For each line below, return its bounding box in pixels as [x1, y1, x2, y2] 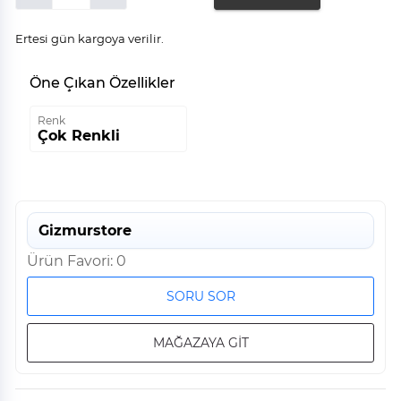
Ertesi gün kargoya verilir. [15, 31, 164, 47]
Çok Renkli [38, 127, 120, 145]
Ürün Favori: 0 [27, 252, 126, 270]
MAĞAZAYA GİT [152, 335, 249, 352]
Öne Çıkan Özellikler [30, 74, 175, 92]
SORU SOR [166, 288, 235, 305]
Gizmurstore [38, 222, 132, 240]
